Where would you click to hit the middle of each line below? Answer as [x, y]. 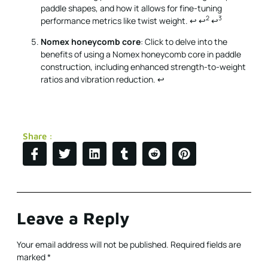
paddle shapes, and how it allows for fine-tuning [131, 8]
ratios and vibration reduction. [99, 80]
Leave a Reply [73, 218]
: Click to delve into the [184, 42]
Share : [38, 136]
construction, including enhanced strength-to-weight [143, 67]
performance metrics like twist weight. [115, 20]
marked [32, 257]
